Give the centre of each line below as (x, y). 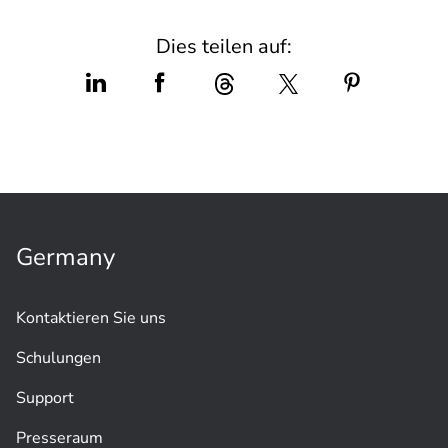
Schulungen (58, 358)
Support (45, 398)
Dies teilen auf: (224, 46)
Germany (65, 257)
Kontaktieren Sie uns (91, 318)
